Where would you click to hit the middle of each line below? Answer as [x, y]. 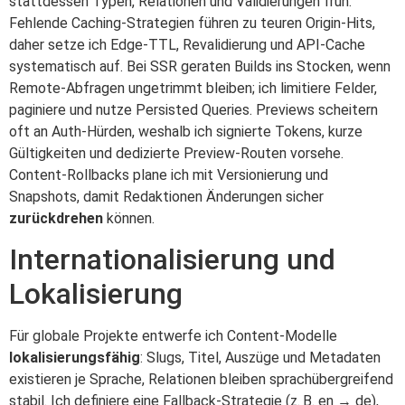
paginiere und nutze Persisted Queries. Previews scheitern [193, 110]
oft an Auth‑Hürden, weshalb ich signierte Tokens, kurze [186, 132]
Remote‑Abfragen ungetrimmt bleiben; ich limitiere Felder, [193, 89]
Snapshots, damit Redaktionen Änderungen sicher [166, 197]
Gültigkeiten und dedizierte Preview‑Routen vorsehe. [176, 154]
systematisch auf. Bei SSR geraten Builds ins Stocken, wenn [200, 67]
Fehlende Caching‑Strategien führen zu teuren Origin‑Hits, [192, 24]
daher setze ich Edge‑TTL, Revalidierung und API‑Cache [187, 45]
